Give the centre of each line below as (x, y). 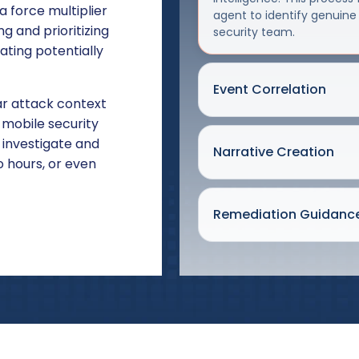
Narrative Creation (273, 151)
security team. (254, 32)
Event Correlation (269, 89)
